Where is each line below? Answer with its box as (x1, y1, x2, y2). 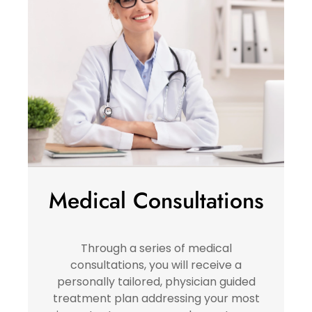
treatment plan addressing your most (52, 290, 260, 306)
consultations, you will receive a (70, 256, 242, 273)
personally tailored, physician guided (56, 273, 256, 290)
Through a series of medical (80, 240, 232, 256)
